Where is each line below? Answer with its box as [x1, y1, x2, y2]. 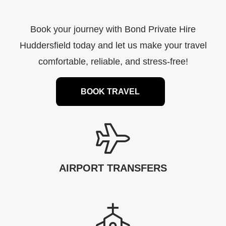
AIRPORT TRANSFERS [59, 162, 167, 174]
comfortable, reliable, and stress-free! [38, 56, 188, 67]
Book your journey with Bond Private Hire [30, 24, 196, 34]
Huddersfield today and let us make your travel [19, 40, 207, 50]
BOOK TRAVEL [81, 87, 140, 96]
